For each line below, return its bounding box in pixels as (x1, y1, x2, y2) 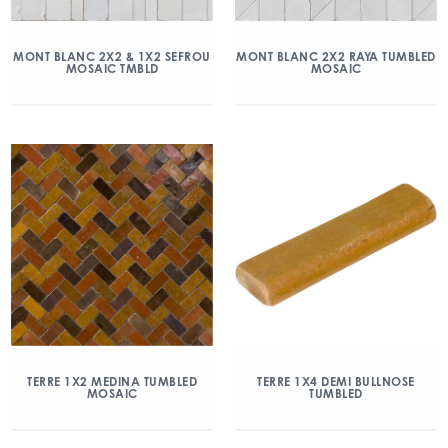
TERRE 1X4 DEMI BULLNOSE (257, 374, 415, 389)
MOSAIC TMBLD (65, 61, 159, 76)
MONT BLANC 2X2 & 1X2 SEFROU (13, 49, 211, 64)
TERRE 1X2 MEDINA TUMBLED (27, 374, 197, 389)
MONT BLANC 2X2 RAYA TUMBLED (236, 49, 436, 64)
